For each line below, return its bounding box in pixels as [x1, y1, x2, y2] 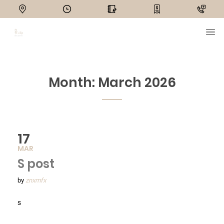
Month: [48, 73, 98, 91]
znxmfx [25, 176, 46, 184]
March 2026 [97, 73, 176, 91]
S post [17, 155, 54, 172]
